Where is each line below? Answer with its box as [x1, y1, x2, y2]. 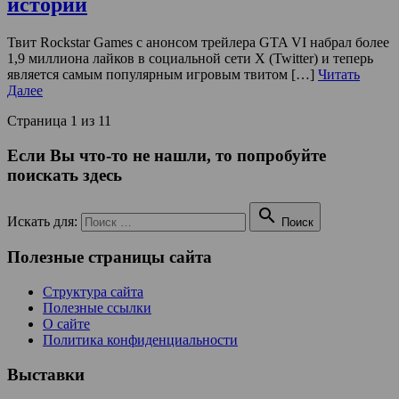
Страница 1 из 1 [7, 113, 104, 129]
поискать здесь [7, 166, 122, 185]
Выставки [7, 364, 85, 384]
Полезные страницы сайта [7, 248, 212, 267]
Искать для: [7, 213, 77, 229]
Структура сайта [43, 284, 143, 300]
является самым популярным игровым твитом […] [7, 67, 318, 83]
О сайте [43, 316, 90, 332]
